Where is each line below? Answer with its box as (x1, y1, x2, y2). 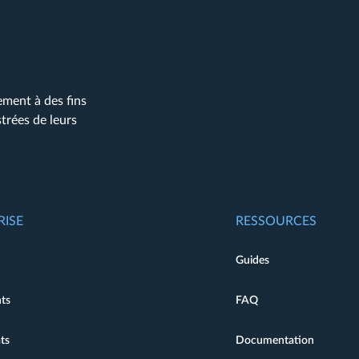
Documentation (235, 335, 314, 346)
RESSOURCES (235, 215, 317, 228)
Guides (235, 255, 269, 266)
